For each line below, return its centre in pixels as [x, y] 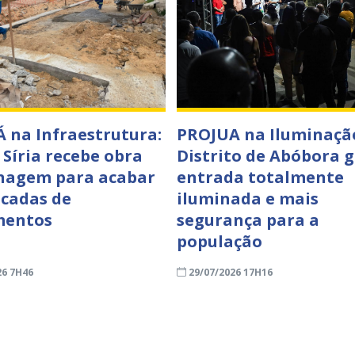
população [219, 241]
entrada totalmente [260, 177]
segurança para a [248, 220]
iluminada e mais [247, 198]
